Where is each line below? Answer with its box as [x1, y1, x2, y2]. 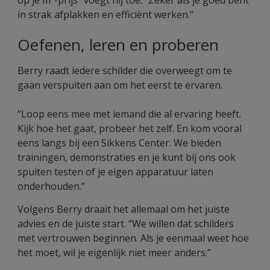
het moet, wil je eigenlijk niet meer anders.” [17, 246, 211, 259]
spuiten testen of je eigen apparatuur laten [17, 165, 213, 178]
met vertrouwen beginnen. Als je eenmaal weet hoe [17, 231, 249, 245]
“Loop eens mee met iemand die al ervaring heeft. [17, 107, 241, 121]
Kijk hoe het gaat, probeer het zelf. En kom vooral [17, 122, 242, 135]
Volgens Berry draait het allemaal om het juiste [17, 202, 230, 216]
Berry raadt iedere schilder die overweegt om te [17, 64, 232, 77]
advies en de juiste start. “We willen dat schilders [17, 217, 234, 230]
